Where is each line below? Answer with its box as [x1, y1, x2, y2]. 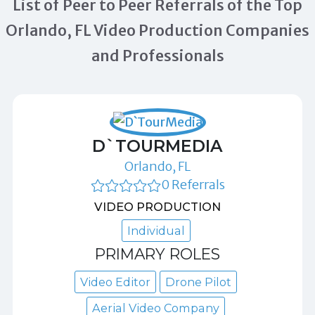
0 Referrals [160, 176, 225, 193]
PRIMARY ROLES [95, 244, 220, 263]
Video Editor [80, 274, 150, 289]
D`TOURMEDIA [92, 135, 223, 156]
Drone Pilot [165, 274, 231, 289]
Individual [127, 223, 185, 238]
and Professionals [91, 46, 224, 65]
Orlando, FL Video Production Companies [6, 20, 309, 40]
